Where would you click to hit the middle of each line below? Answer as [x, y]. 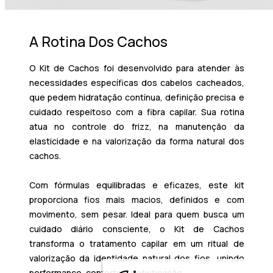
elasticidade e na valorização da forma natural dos [136, 141]
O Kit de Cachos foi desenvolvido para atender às [136, 68]
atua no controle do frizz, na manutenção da [136, 126]
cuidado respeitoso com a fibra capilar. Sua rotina [136, 112]
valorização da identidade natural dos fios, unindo [136, 258]
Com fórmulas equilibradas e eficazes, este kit [136, 185]
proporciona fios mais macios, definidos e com [136, 200]
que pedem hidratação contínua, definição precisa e [136, 97]
